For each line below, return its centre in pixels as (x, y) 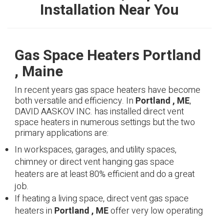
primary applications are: (62, 133)
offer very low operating (156, 211)
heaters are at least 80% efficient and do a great (105, 174)
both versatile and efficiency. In (75, 101)
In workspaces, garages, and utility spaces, (96, 150)
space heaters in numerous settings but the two (105, 122)
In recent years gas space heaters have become (108, 90)
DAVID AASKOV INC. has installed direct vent (99, 112)
